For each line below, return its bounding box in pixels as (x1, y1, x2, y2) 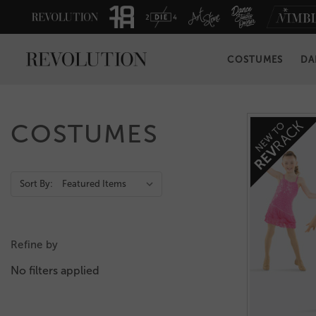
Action (10, 173, 44, 187)
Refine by (11, 238, 59, 252)
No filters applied (11, 264, 99, 278)
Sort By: (20, 178, 53, 190)
